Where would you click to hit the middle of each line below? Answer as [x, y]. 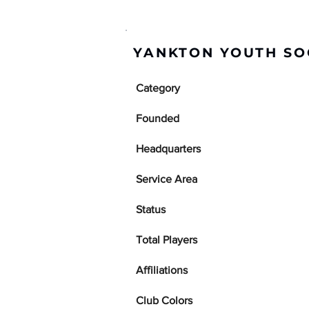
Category [158, 88]
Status [151, 209]
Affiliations [162, 270]
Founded [158, 118]
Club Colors [164, 300]
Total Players [167, 240]
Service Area [167, 179]
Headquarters [168, 149]
